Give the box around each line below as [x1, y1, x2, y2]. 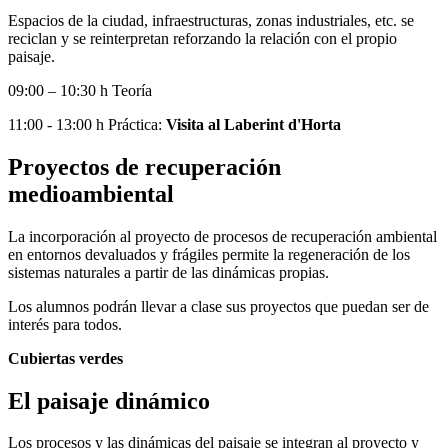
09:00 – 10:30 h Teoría [8, 81, 152, 99]
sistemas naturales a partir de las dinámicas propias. [8, 263, 329, 281]
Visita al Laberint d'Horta [166, 115, 341, 133]
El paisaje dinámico [8, 387, 210, 414]
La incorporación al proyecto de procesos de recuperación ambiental [8, 227, 437, 245]
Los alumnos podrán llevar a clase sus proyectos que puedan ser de [8, 297, 429, 315]
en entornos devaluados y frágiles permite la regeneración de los [8, 245, 410, 263]
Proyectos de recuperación [8, 153, 281, 180]
